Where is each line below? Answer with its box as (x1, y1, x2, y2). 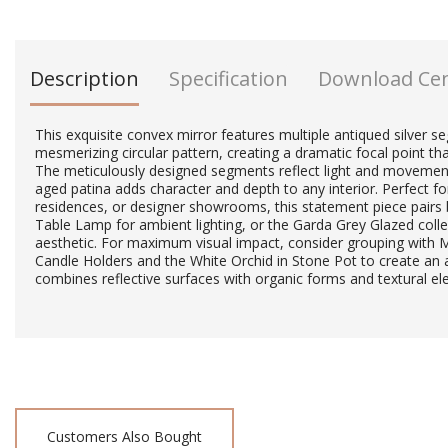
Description (30, 65, 139, 92)
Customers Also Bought (47, 427, 202, 446)
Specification (169, 65, 288, 92)
